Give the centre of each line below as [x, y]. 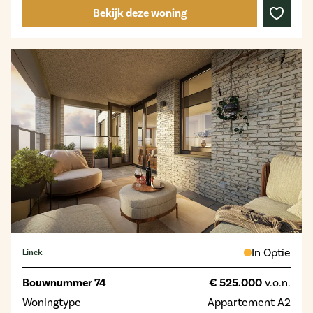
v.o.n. [276, 282]
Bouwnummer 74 [64, 283]
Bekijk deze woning [140, 13]
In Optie [271, 252]
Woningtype [52, 302]
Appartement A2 [249, 302]
